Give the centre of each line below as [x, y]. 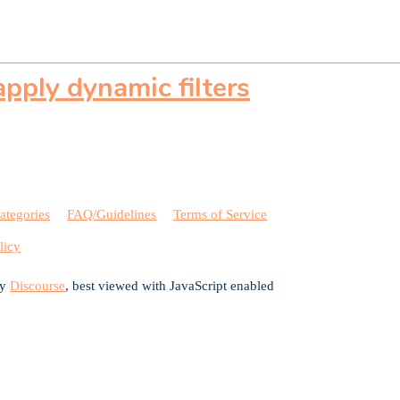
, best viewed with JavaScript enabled [170, 285]
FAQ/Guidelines [112, 215]
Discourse [37, 285]
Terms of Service [220, 215]
